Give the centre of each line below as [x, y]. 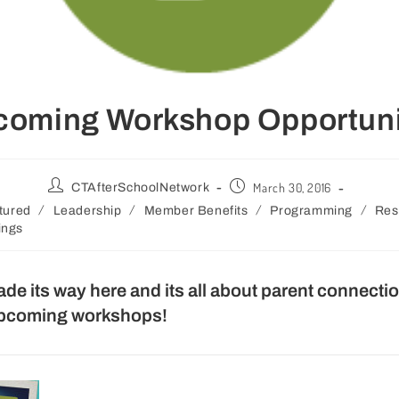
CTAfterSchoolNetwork [141, 188]
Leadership [87, 211]
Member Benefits [196, 211]
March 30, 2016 [292, 188]
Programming [311, 211]
